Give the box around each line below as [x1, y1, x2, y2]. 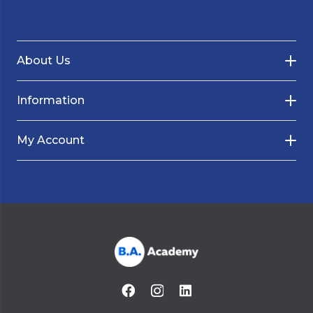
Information [17, 93, 85, 107]
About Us [17, 53, 71, 67]
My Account [17, 133, 85, 147]
